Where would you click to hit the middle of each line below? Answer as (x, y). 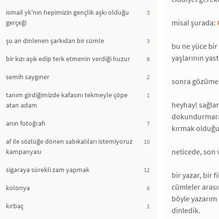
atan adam (22, 105)
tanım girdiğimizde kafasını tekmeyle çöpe (67, 95)
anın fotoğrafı (25, 123)
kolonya (18, 188)
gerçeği (16, 22)
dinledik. (186, 210)
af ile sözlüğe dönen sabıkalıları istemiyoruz (69, 141)
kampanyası (23, 152)
